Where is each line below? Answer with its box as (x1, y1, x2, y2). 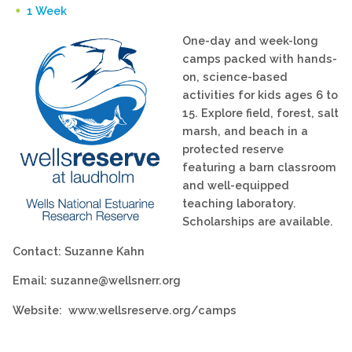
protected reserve (182, 142, 284, 156)
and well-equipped (182, 178, 289, 192)
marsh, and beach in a (182, 124, 308, 138)
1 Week (27, 4, 67, 18)
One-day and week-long (182, 34, 318, 48)
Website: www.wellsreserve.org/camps (13, 302, 236, 317)
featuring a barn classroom (182, 160, 336, 174)
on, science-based (182, 70, 288, 84)
